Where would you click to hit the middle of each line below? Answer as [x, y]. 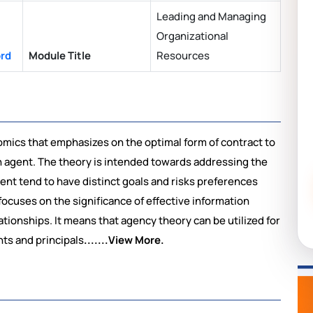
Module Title [60, 56]
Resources [183, 56]
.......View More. [124, 240]
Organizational [192, 36]
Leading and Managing [211, 17]
